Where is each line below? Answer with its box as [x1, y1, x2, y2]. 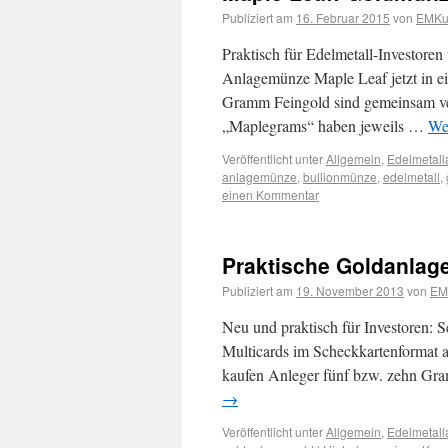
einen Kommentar [222, 186, 319, 203]
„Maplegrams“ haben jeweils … [222, 115, 428, 136]
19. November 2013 [296, 282, 404, 299]
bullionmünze [303, 168, 377, 185]
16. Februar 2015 [296, 9, 390, 26]
